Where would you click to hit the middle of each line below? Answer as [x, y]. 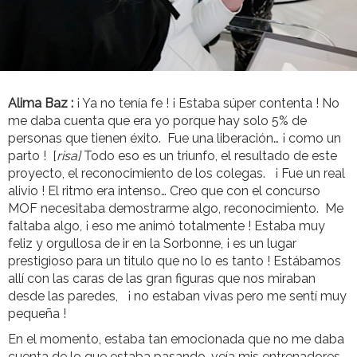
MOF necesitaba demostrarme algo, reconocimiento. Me [176, 209]
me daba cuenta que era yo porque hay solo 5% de [157, 121]
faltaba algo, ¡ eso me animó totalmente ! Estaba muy [167, 226]
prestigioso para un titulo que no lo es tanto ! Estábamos [175, 261]
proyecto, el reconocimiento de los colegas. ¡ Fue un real [177, 174]
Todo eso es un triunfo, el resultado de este [209, 156]
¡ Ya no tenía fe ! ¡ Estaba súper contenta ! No [208, 104]
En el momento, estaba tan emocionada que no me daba [176, 339]
